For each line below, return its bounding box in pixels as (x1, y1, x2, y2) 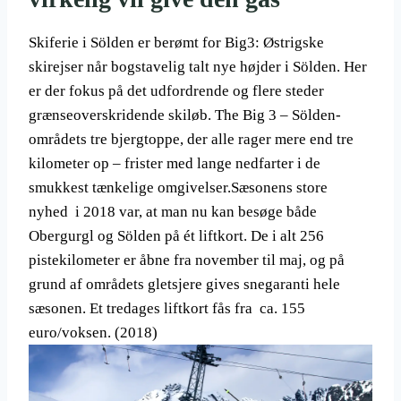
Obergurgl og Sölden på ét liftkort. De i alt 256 (29, 227, 324, 244)
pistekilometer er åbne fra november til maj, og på (29, 252, 345, 269)
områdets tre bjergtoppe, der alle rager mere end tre (29, 131, 354, 148)
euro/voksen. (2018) (29, 324, 158, 341)
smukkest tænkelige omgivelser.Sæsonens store (29, 179, 328, 196)
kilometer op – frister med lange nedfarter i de (29, 155, 320, 172)
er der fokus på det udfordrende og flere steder (29, 82, 324, 99)
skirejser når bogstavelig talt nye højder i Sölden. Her (29, 58, 367, 75)
